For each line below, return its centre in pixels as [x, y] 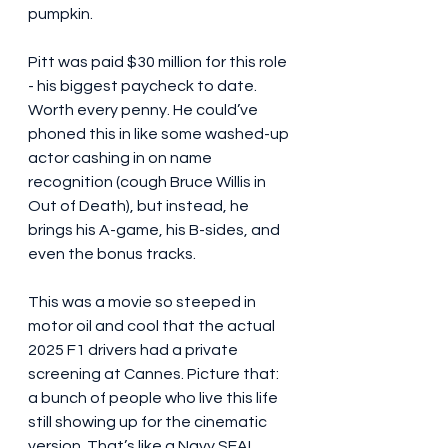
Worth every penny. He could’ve [144, 110]
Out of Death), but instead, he [140, 206]
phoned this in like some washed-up [160, 134]
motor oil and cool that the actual [153, 326]
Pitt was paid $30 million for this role [159, 62]
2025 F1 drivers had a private [134, 350]
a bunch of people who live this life [154, 398]
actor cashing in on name [121, 158]
